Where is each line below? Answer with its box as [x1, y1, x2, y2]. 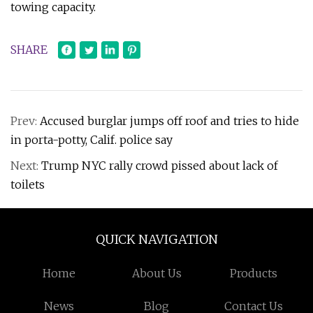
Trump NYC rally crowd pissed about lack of [41, 159, 278, 173]
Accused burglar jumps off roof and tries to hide [40, 114, 299, 128]
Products [230, 266, 278, 280]
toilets [10, 177, 45, 191]
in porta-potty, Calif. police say [10, 133, 173, 147]
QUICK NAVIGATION [95, 231, 218, 247]
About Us [131, 266, 182, 280]
